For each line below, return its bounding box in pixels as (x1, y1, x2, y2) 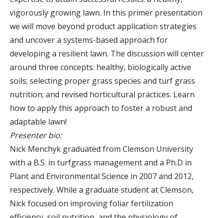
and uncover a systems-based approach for (10, 34, 168, 45)
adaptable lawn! (10, 116, 67, 127)
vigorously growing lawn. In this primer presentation (10, 7, 202, 18)
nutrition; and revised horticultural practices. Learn (10, 89, 195, 100)
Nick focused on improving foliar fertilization (10, 198, 173, 209)
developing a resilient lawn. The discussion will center (10, 48, 204, 59)
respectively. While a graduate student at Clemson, (10, 184, 194, 195)
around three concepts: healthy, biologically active (10, 61, 191, 73)
